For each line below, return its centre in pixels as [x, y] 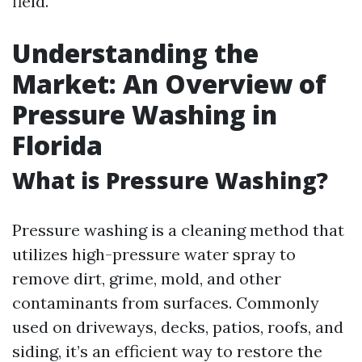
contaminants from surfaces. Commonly [166, 303]
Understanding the [135, 53]
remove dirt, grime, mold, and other [147, 278]
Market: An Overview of [169, 84]
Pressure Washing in [145, 114]
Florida [57, 145]
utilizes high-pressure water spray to [154, 254]
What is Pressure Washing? [170, 180]
